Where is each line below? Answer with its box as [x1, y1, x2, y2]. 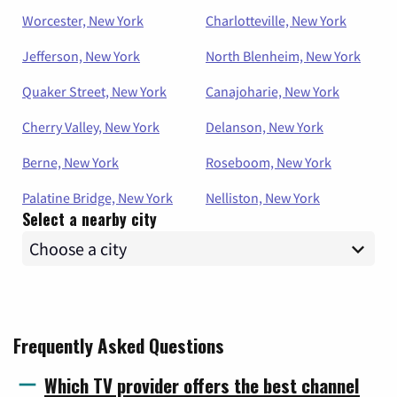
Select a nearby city [22, 207, 157, 231]
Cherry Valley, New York [22, 118, 160, 136]
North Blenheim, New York [206, 47, 361, 66]
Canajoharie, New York [206, 82, 339, 101]
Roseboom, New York [206, 153, 331, 172]
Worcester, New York [22, 12, 144, 30]
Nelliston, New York [206, 189, 320, 207]
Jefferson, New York [22, 47, 140, 66]
